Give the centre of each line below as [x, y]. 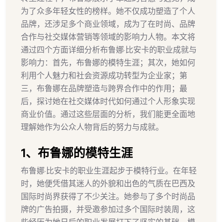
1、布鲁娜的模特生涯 [77, 153]
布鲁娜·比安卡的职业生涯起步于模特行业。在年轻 [109, 170]
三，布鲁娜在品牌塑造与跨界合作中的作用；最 [104, 88]
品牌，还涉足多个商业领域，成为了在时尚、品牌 [108, 24]
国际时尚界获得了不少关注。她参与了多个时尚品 [108, 196]
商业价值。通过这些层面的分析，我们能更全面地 [108, 114]
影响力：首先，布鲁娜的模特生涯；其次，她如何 [108, 62]
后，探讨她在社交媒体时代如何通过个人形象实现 [108, 101]
